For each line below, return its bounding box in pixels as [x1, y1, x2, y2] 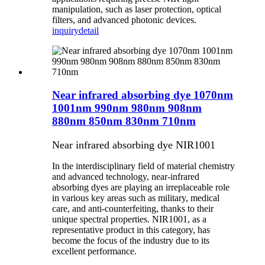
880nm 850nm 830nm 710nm [52, 114, 196, 127]
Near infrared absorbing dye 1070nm [52, 88, 233, 101]
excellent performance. [52, 245, 137, 256]
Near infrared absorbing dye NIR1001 [52, 138, 215, 151]
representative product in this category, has [52, 224, 210, 235]
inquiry [52, 25, 79, 36]
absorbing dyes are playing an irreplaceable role [52, 182, 230, 192]
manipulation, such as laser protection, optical [52, 4, 221, 15]
